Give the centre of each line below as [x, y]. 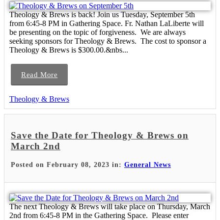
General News [148, 165]
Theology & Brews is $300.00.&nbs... [69, 50]
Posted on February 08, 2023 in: [68, 165]
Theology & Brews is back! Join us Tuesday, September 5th [102, 15]
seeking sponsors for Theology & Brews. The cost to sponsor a [108, 41]
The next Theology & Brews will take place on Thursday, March [110, 206]
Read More [40, 75]
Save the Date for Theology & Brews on [100, 136]
